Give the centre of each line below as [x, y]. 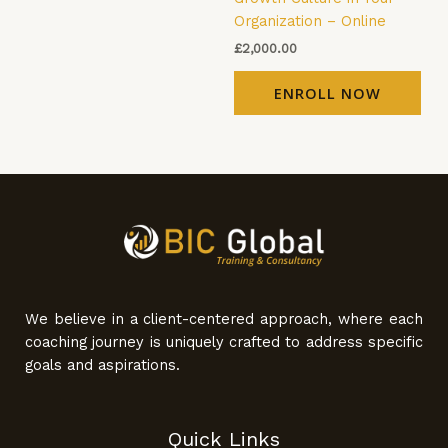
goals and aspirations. [102, 365]
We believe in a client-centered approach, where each [224, 319]
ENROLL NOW [327, 93]
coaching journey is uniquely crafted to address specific [224, 342]
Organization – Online [310, 21]
